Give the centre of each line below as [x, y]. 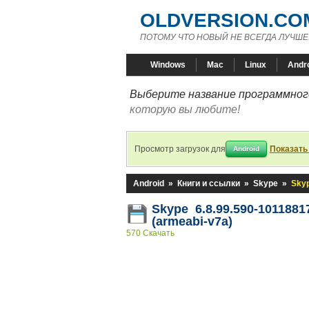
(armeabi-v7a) [192, 221]
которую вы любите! [185, 109]
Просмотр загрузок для [180, 149]
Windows [168, 65]
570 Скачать [150, 233]
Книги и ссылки [209, 183]
